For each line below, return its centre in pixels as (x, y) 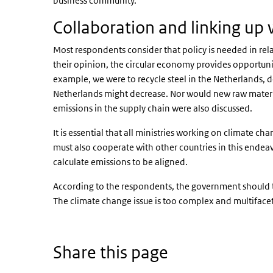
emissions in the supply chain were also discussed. (153, 108)
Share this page (111, 252)
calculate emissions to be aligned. (120, 162)
